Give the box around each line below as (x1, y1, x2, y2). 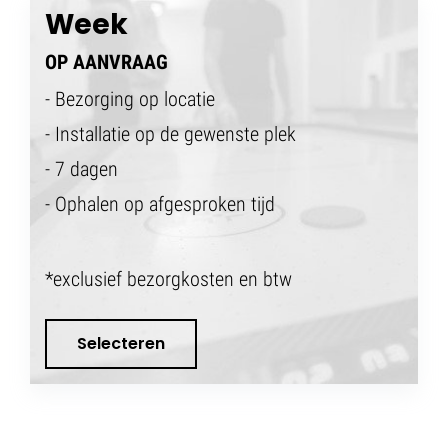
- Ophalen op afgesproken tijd (45, 191, 275, 216)
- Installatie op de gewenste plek (45, 121, 296, 146)
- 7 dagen (45, 156, 118, 181)
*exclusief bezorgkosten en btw (45, 266, 292, 291)
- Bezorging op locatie (45, 86, 215, 111)
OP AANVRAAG (45, 49, 168, 74)
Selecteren (77, 332, 165, 356)
